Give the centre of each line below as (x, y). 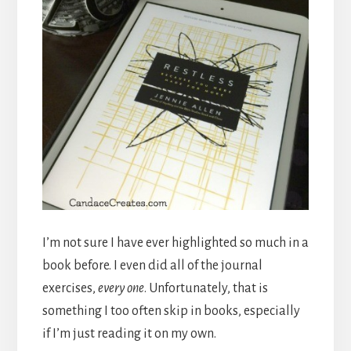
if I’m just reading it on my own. (129, 334)
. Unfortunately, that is (206, 289)
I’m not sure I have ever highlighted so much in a (175, 243)
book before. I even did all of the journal (152, 266)
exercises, (70, 289)
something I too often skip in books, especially (171, 311)
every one (121, 289)
